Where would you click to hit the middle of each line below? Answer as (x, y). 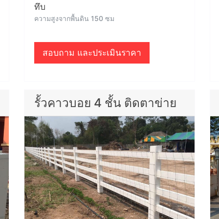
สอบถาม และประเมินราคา (92, 53)
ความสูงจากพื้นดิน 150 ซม (74, 18)
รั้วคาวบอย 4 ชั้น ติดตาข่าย (105, 103)
